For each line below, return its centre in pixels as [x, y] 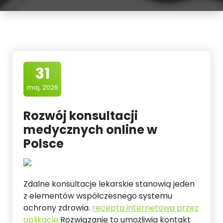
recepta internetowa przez [145, 208]
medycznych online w [90, 130]
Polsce [44, 144]
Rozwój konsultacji [81, 116]
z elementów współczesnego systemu [98, 196]
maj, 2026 [42, 87]
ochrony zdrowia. [58, 208]
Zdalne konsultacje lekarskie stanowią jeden [109, 184]
